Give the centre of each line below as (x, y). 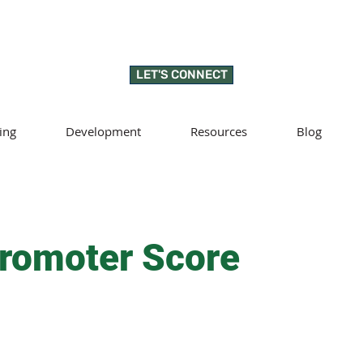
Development (103, 131)
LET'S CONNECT (181, 75)
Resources (219, 131)
